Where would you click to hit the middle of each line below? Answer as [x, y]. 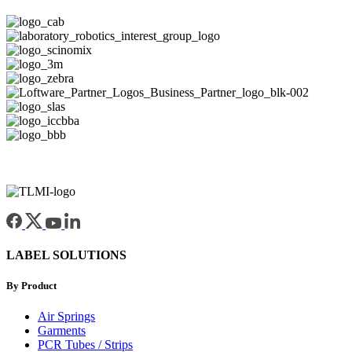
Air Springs [66, 317]
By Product [31, 286]
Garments [62, 331]
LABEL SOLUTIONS [66, 255]
